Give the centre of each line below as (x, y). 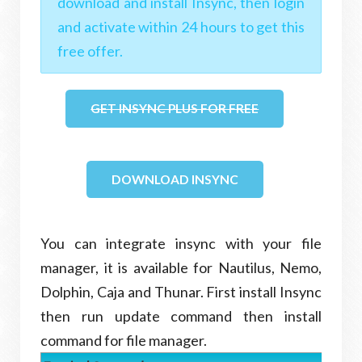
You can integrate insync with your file (181, 244)
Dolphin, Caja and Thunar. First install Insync (181, 292)
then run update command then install (181, 316)
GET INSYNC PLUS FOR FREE (175, 109)
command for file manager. (124, 341)
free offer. (90, 51)
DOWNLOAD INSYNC (175, 180)
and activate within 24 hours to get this (181, 27)
